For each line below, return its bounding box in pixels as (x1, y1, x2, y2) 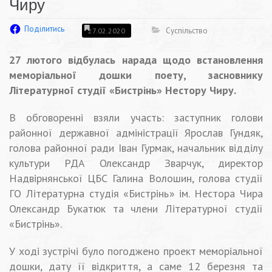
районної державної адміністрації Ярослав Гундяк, (9, 126, 263, 140)
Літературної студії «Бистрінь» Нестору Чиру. (9, 83, 236, 98)
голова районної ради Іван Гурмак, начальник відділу (9, 141, 263, 155)
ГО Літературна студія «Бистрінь (9, 186, 169, 201)
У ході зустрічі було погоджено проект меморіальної (9, 244, 263, 259)
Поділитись (24, 24, 64, 35)
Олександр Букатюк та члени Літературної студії (9, 202, 263, 216)
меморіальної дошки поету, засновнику (9, 68, 263, 83)
